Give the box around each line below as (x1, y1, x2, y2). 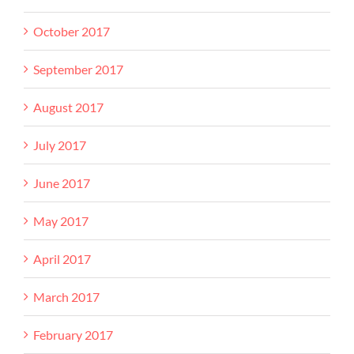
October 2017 (33, 23, 110, 39)
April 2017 (33, 250, 91, 266)
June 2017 (33, 175, 90, 190)
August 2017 (33, 99, 104, 115)
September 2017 (33, 61, 123, 77)
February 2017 (33, 326, 113, 342)
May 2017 (33, 213, 88, 228)
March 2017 (33, 288, 100, 304)
